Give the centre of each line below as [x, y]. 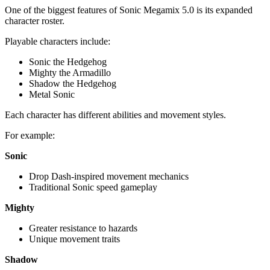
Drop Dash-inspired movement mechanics [109, 176]
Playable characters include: [58, 41]
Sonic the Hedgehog [68, 61]
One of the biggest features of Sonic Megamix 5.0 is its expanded [129, 10]
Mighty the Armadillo [70, 72]
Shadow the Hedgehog [73, 83]
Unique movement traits [74, 239]
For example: [30, 135]
